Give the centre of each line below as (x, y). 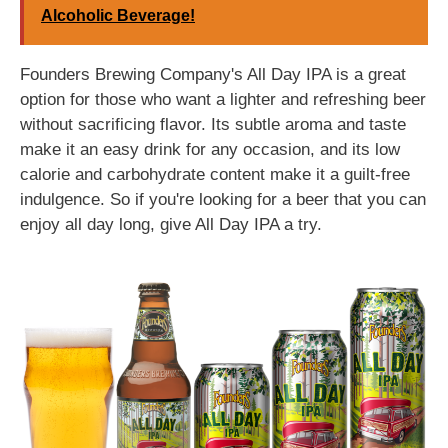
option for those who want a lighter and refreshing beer (223, 99)
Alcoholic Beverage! (118, 15)
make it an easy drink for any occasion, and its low (210, 149)
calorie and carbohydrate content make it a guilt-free (215, 174)
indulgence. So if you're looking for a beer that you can (223, 199)
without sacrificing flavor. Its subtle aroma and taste (213, 124)
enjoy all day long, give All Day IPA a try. (171, 224)
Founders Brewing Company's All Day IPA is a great (213, 74)
